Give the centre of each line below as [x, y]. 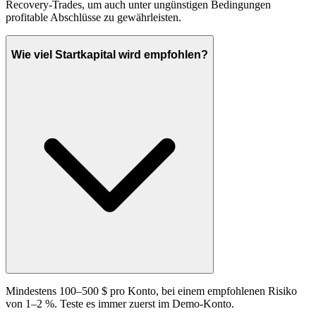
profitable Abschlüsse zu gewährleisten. [93, 18]
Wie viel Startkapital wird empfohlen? [110, 55]
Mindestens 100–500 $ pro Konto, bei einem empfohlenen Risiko [151, 291]
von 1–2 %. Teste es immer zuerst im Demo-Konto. [120, 303]
